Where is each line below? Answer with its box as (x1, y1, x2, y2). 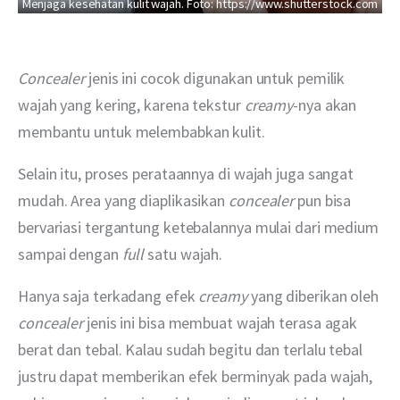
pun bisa (294, 190, 355, 212)
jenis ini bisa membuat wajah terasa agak (87, 312, 362, 334)
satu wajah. (144, 244, 223, 265)
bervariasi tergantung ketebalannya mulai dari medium (18, 217, 382, 238)
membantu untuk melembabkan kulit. (18, 121, 265, 143)
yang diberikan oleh (246, 286, 382, 307)
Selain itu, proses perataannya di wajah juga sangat (18, 163, 357, 185)
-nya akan (293, 95, 361, 116)
